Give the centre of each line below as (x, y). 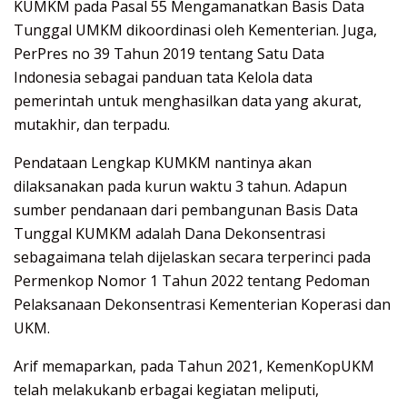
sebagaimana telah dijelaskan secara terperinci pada (192, 258)
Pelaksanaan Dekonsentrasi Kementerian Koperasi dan (202, 305)
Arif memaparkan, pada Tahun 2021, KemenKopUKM (194, 367)
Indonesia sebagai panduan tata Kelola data (163, 78)
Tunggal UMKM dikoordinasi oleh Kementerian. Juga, (195, 30)
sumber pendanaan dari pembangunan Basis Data (186, 210)
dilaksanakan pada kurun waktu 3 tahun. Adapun (180, 187)
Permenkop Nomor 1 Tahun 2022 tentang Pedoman (192, 281)
